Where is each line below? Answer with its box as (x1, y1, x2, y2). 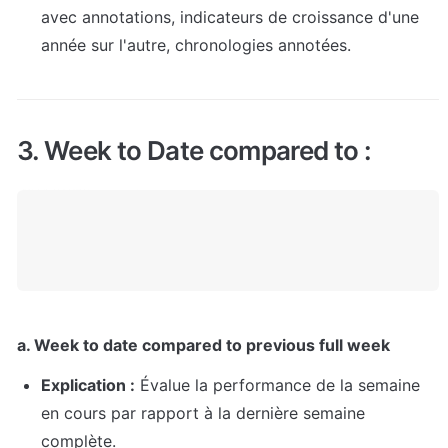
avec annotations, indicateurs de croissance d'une (41, 7, 419, 28)
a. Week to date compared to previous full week (17, 335, 390, 356)
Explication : (41, 375, 135, 396)
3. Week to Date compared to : (17, 134, 372, 166)
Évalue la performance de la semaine (135, 375, 420, 396)
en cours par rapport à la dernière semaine (41, 403, 365, 424)
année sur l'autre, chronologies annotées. (41, 35, 351, 56)
